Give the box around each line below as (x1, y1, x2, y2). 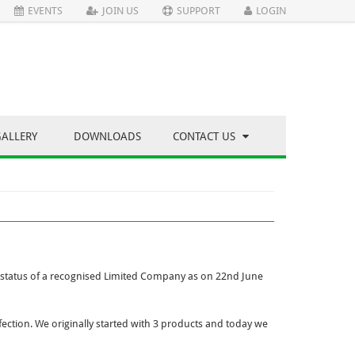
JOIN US (102, 5, 139, 17)
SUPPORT (177, 5, 220, 17)
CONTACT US (173, 130, 239, 143)
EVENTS (28, 5, 63, 17)
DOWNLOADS (74, 130, 141, 143)
